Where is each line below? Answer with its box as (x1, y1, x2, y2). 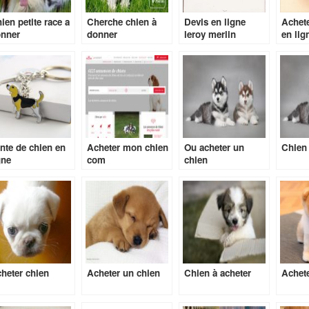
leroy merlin (183, 28, 236, 41)
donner (86, 28, 117, 41)
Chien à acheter (183, 266, 251, 279)
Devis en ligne (183, 15, 246, 28)
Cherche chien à (86, 15, 157, 28)
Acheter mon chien (86, 141, 168, 154)
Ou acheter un (183, 141, 244, 154)
